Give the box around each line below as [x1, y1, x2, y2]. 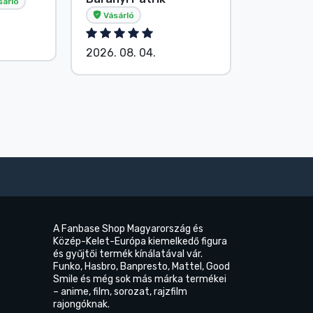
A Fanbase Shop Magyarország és [53, 222, 203, 235]
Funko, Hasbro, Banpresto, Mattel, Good [53, 260, 230, 272]
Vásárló [101, 10, 134, 20]
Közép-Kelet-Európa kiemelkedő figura [53, 235, 227, 247]
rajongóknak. [53, 298, 110, 310]
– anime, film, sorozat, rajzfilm [53, 285, 187, 298]
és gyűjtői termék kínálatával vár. [53, 247, 203, 260]
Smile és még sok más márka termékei [53, 272, 226, 285]
